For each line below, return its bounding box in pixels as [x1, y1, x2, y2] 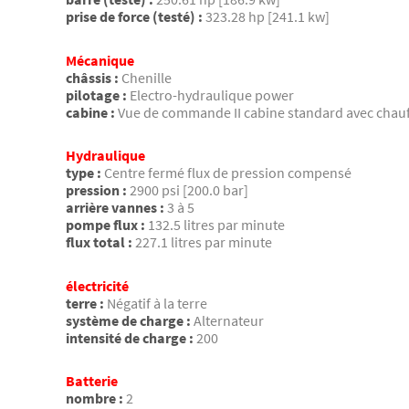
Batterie [66, 372, 118, 391]
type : [66, 163, 101, 183]
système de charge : [66, 310, 191, 330]
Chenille [121, 68, 172, 87]
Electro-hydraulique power [130, 85, 294, 104]
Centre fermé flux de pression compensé [104, 163, 351, 183]
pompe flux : [66, 215, 145, 235]
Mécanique [66, 50, 134, 69]
